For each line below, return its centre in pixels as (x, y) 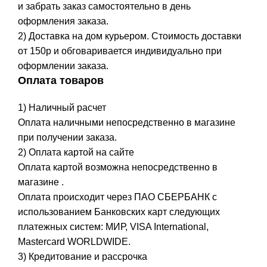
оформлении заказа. (63, 66)
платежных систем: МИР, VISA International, (113, 226)
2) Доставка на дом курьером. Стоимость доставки (130, 36)
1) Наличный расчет (62, 107)
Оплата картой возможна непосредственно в (118, 167)
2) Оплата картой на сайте (76, 152)
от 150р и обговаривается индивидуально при (120, 51)
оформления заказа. (63, 21)
